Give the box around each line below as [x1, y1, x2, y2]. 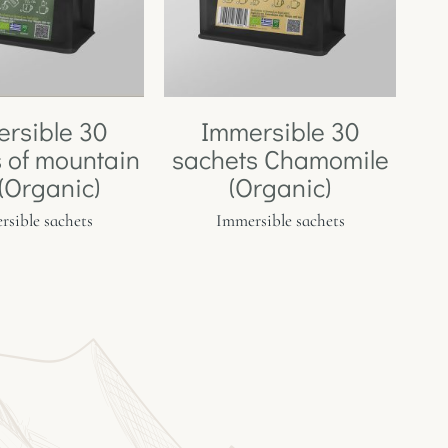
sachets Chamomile [171, 142, 389, 177]
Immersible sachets [215, 210, 345, 232]
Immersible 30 [200, 114, 360, 149]
